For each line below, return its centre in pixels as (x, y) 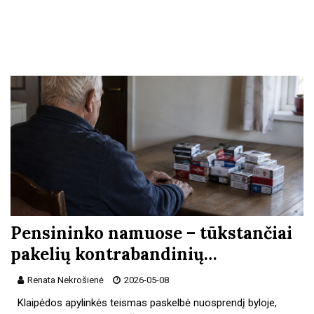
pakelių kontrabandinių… (114, 254)
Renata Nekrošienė (66, 280)
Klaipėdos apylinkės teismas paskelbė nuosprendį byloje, (148, 302)
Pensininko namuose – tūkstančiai (151, 233)
